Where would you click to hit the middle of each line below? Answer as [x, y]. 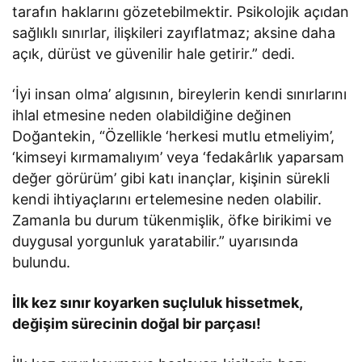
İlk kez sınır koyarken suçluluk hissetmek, [158, 302]
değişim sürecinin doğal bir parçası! [139, 323]
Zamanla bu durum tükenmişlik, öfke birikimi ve [172, 220]
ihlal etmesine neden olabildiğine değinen [152, 115]
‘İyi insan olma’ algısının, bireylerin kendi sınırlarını [180, 94]
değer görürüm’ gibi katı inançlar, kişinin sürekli [171, 178]
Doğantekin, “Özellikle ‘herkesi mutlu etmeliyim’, [174, 136]
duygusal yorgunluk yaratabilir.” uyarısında [156, 241]
